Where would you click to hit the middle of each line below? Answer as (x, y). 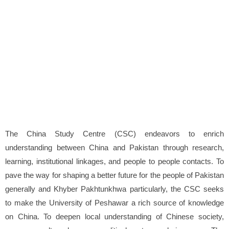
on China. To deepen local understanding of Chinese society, (114, 216)
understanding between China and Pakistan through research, (114, 147)
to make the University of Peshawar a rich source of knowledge (114, 202)
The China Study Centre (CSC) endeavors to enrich (114, 133)
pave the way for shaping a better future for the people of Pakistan (114, 175)
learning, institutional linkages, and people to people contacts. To (114, 161)
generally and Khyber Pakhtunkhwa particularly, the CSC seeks (114, 189)
